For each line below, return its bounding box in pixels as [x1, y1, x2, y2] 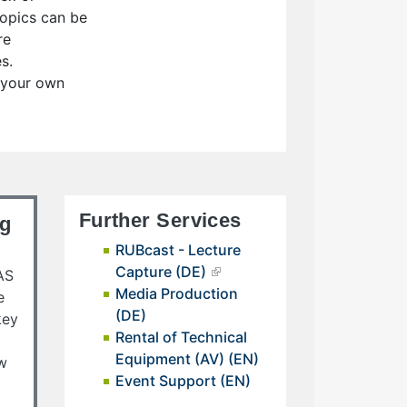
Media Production [114, 284, 238, 303]
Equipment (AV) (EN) [114, 350, 259, 368]
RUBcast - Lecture [114, 241, 241, 259]
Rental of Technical [114, 328, 247, 346]
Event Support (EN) [114, 372, 251, 390]
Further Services [78, 209, 242, 232]
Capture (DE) [114, 263, 206, 281]
